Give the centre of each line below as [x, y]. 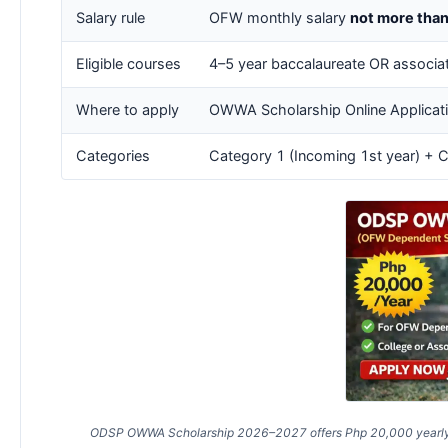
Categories [113, 156]
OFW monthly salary [279, 18]
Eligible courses [128, 64]
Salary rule [110, 18]
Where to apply [127, 110]
